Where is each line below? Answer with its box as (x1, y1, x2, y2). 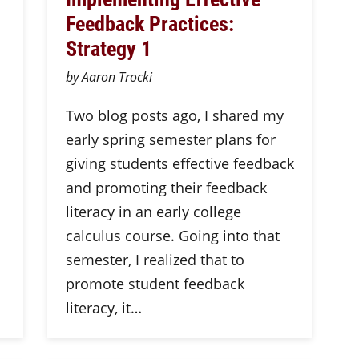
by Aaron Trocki (65, 68, 152, 86)
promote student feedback (65, 274, 244, 293)
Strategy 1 (65, 34, 156, 62)
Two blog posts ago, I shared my (65, 106, 284, 125)
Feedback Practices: (65, 9, 234, 37)
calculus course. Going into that (65, 226, 280, 245)
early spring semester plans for (65, 130, 276, 149)
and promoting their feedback (65, 178, 267, 197)
